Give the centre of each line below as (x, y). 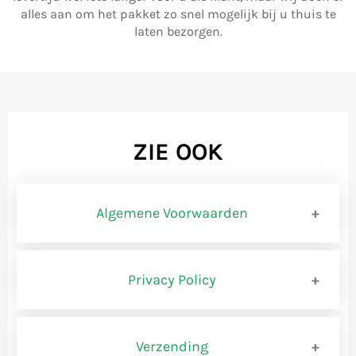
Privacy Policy (172, 279)
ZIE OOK (178, 152)
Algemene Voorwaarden (172, 213)
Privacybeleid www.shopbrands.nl (131, 325)
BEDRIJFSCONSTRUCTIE (97, 339)
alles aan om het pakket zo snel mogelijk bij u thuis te (178, 14)
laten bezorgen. (178, 31)
